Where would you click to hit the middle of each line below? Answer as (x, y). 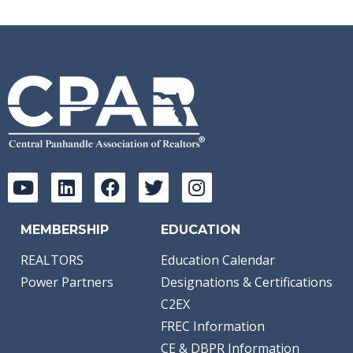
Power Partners (67, 282)
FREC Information (213, 327)
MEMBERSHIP (65, 230)
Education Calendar (218, 260)
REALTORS (52, 260)
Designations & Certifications (247, 282)
